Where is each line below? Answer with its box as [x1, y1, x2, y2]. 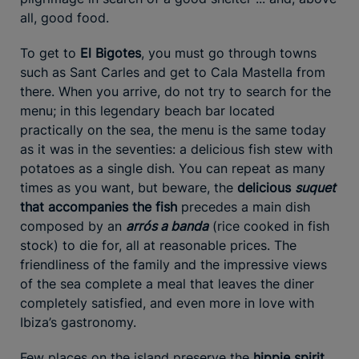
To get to [20, 44, 80, 61]
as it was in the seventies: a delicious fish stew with [20, 140, 333, 157]
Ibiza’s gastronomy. [20, 313, 136, 330]
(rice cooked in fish [208, 217, 329, 234]
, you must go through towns [141, 44, 317, 61]
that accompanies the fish [20, 198, 177, 215]
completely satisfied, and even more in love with [20, 294, 314, 311]
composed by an [20, 217, 126, 234]
